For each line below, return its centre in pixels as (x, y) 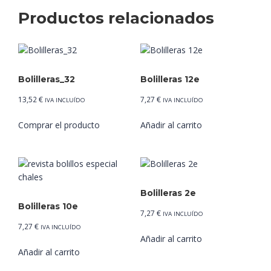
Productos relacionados (116, 18)
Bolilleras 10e (48, 206)
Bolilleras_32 (47, 79)
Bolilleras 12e (170, 79)
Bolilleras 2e (168, 193)
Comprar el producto (59, 125)
